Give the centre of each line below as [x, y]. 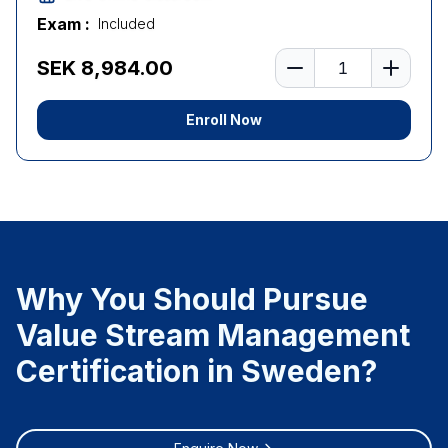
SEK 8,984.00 [105, 68]
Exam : [63, 24]
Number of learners [342, 56]
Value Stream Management [213, 335]
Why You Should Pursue [192, 299]
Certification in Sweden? [196, 371]
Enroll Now [224, 119]
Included [126, 23]
